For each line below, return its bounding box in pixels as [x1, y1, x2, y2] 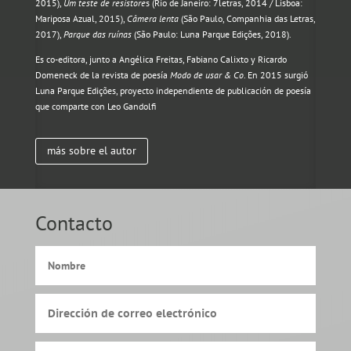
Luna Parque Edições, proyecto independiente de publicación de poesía [34, 85, 311, 97]
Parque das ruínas [63, 28, 132, 41]
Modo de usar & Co [169, 69, 244, 81]
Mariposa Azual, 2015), [34, 13, 127, 25]
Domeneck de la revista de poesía [34, 69, 170, 81]
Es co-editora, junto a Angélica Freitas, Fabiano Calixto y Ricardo [34, 53, 287, 66]
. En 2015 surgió [243, 69, 308, 81]
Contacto [34, 209, 113, 236]
